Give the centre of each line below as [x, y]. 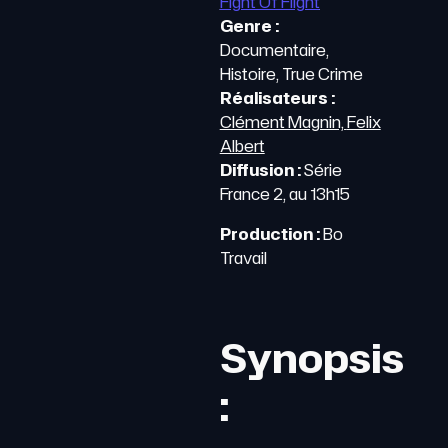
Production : [271, 234]
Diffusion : [260, 170]
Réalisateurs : [277, 98]
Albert [242, 146]
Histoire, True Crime [291, 74]
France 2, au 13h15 [286, 194]
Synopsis [311, 357]
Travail [243, 258]
